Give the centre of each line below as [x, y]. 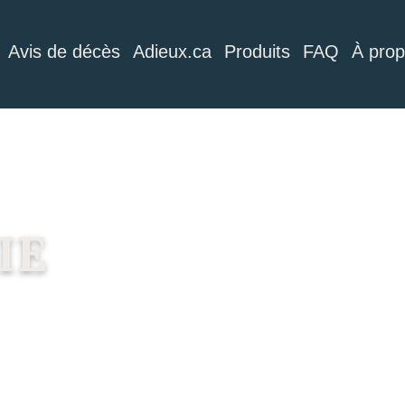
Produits [258, 52]
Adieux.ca [173, 52]
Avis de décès [65, 52]
